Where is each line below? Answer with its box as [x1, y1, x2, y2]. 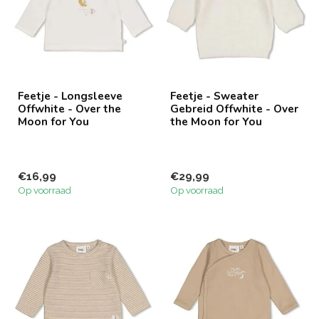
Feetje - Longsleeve [18, 88, 122, 103]
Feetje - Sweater [170, 88, 258, 103]
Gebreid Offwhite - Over [170, 101, 298, 116]
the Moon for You [170, 114, 262, 129]
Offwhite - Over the [18, 101, 121, 116]
